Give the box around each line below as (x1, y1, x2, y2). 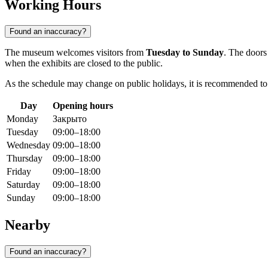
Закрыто (53, 114, 87, 124)
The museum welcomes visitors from (5, 47, 146, 58)
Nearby (5, 217, 50, 233)
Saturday (7, 179, 40, 190)
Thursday (7, 153, 42, 164)
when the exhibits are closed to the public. (5, 58, 163, 69)
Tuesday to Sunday (146, 47, 224, 58)
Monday (7, 114, 38, 124)
